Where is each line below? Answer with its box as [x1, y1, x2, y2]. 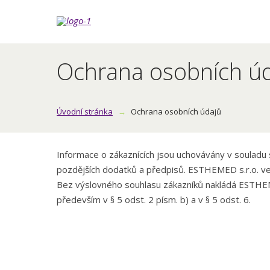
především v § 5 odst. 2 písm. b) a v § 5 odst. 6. [57, 193, 251, 206]
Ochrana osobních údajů [131, 105, 221, 117]
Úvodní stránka [57, 105, 113, 117]
